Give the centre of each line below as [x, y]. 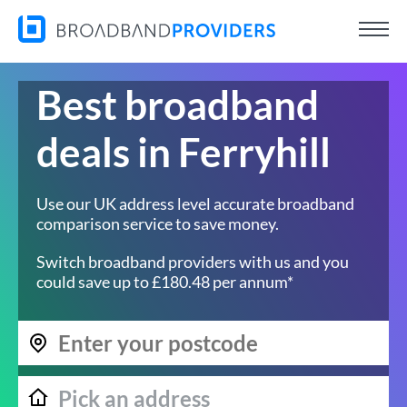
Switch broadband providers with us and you [193, 262]
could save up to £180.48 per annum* [165, 282]
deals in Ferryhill [184, 152]
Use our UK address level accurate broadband [195, 203]
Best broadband [178, 104]
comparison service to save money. [158, 223]
